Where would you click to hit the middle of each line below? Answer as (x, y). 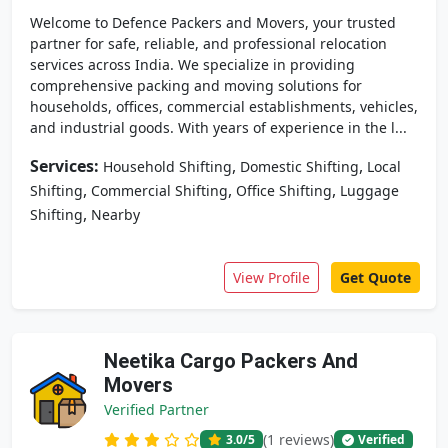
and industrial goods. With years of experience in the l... (218, 127)
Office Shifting (284, 190)
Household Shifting (167, 166)
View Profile (271, 277)
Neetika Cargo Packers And (231, 361)
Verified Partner (156, 409)
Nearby (115, 214)
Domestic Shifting (299, 166)
